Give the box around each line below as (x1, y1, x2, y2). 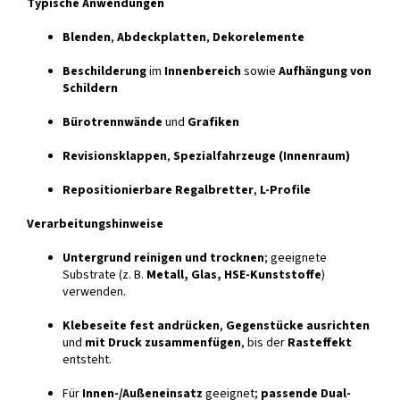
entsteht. (62, 351, 112, 370)
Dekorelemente (212, 29, 304, 47)
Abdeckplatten (117, 29, 206, 47)
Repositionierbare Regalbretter (62, 181, 254, 200)
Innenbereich (164, 62, 241, 81)
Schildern (62, 79, 118, 98)
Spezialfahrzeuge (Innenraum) (173, 147, 350, 166)
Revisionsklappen (62, 147, 167, 166)
